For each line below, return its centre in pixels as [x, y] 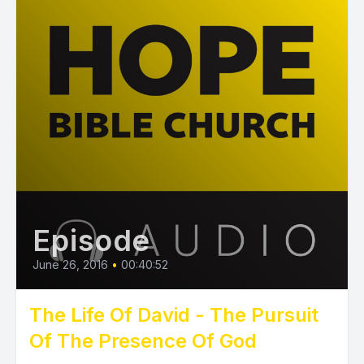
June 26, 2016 [70, 264]
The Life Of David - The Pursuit [174, 315]
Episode [92, 240]
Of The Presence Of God [143, 341]
